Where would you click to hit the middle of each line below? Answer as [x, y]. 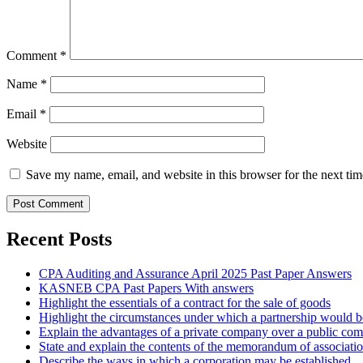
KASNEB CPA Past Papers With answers [146, 288]
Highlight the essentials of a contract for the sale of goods [185, 302]
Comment [33, 55]
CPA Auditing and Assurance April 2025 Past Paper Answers [195, 273]
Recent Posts [59, 239]
